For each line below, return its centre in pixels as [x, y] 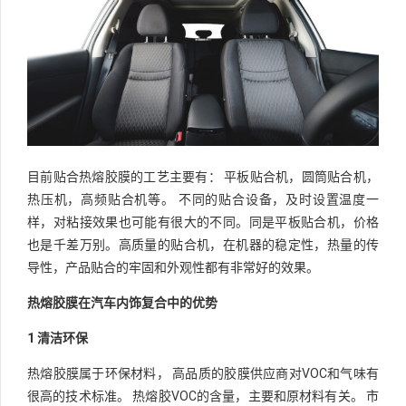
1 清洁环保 [58, 338]
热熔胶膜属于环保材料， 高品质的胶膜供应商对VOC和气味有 [203, 373]
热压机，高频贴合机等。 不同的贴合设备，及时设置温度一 [203, 199]
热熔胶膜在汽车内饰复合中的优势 [122, 302]
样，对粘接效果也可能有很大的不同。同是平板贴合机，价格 [203, 222]
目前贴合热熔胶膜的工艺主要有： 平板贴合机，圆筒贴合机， [203, 176]
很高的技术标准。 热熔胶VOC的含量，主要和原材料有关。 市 [203, 396]
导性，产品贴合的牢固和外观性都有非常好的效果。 [173, 267]
